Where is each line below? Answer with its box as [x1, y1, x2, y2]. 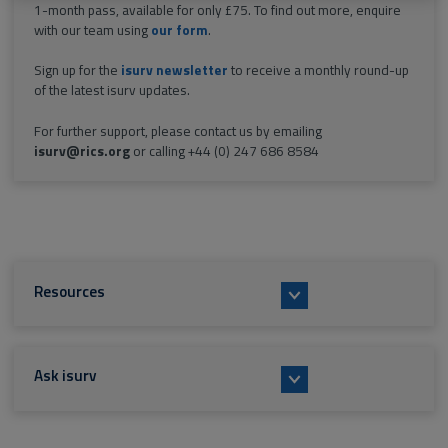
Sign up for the [33, 60, 121, 81]
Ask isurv [33, 364, 97, 388]
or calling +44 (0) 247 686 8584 [129, 140, 319, 161]
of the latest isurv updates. [33, 80, 190, 101]
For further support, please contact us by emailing [33, 120, 322, 141]
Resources [33, 279, 105, 303]
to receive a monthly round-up [227, 60, 409, 81]
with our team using [33, 19, 151, 40]
